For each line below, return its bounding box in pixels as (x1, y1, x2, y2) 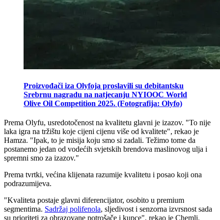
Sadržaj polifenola (45, 205, 101, 214)
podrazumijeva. (4, 179, 52, 188)
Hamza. (4, 136, 30, 145)
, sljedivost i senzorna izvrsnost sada (101, 205, 212, 214)
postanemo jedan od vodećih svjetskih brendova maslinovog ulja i (4, 145, 207, 154)
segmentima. (4, 205, 45, 214)
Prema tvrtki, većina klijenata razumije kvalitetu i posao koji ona (4, 170, 202, 179)
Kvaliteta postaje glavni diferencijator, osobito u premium (7, 196, 184, 205)
